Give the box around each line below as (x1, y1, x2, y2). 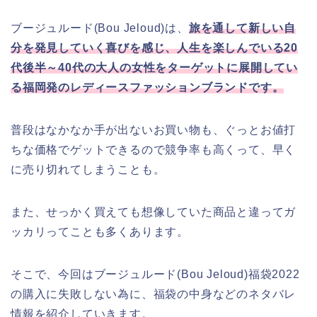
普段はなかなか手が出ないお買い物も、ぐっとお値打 (11, 124, 296, 136)
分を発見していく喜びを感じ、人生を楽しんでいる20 (11, 42, 298, 54)
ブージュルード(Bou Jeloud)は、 (11, 22, 189, 34)
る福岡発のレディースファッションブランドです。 (11, 81, 284, 93)
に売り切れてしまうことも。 (11, 163, 166, 175)
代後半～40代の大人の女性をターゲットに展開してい (11, 62, 298, 74)
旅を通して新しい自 (188, 22, 296, 34)
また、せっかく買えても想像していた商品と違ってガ (11, 206, 296, 218)
